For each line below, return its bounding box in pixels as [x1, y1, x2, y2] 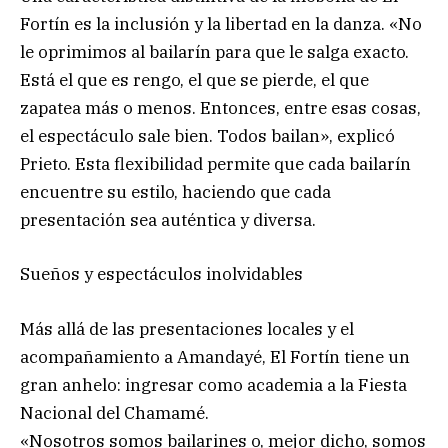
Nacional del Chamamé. [20, 401, 209, 424]
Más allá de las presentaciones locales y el [20, 317, 354, 340]
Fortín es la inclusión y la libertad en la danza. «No [20, 13, 422, 36]
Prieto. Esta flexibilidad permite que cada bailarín [20, 153, 411, 176]
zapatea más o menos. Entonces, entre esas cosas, [20, 97, 421, 120]
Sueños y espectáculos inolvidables [20, 263, 303, 286]
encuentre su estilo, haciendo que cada [20, 181, 331, 204]
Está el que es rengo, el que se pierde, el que [20, 69, 369, 92]
